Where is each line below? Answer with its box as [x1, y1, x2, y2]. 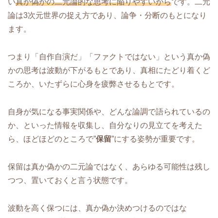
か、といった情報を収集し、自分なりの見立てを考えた [8, 121, 202, 130]
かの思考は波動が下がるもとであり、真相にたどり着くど [8, 66, 210, 75]
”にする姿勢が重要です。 [111, 135, 200, 144]
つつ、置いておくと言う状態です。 [8, 176, 132, 184]
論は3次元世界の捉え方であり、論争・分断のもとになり [8, 11, 207, 20]
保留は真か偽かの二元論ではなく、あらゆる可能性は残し [8, 162, 210, 171]
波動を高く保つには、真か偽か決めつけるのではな [8, 203, 187, 212]
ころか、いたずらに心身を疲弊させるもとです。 [8, 80, 179, 89]
